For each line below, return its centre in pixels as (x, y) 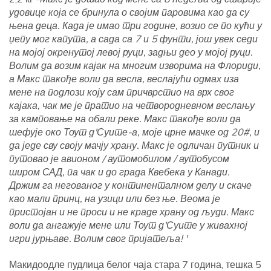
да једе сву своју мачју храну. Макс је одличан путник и (134, 145)
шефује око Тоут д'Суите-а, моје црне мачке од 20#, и (134, 132)
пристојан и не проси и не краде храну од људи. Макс (132, 212)
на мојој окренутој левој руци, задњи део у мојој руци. (131, 52)
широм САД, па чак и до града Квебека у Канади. (119, 172)
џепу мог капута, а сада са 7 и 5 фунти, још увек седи (133, 39)
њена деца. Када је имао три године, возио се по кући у (135, 26)
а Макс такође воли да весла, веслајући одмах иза (124, 79)
